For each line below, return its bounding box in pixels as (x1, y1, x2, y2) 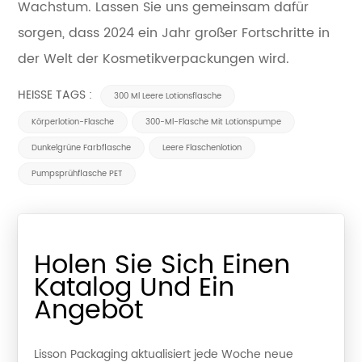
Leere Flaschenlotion (162, 141, 242, 155)
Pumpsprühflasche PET (32, 167, 123, 181)
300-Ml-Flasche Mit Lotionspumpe (145, 116, 282, 129)
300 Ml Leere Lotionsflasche (114, 90, 222, 103)
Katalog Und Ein (34, 267, 235, 310)
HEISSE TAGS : (18, 86, 96, 105)
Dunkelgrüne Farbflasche (32, 141, 132, 155)
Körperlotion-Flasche (32, 116, 115, 129)
